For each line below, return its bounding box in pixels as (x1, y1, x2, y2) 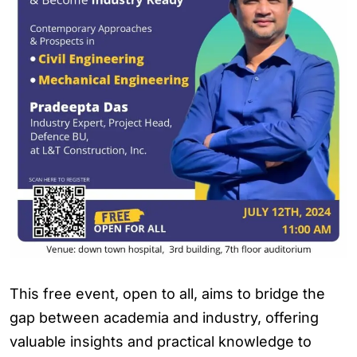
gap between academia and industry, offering (10, 309, 319, 326)
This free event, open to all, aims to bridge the (10, 285, 325, 302)
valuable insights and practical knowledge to (10, 333, 312, 350)
